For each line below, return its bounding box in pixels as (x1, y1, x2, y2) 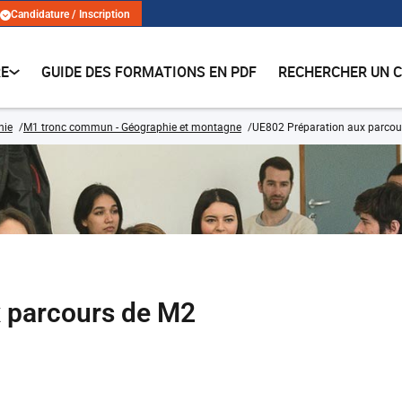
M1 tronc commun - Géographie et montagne (23, 119, 241, 134)
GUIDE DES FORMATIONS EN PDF (41, 62, 258, 82)
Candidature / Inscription (11, 8, 130, 22)
